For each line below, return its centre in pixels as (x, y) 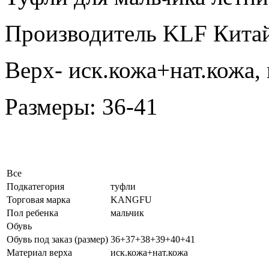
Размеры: (53, 106)
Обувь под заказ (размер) (57, 239)
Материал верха (39, 252)
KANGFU (131, 199)
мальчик (127, 213)
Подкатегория (35, 186)
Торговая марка (38, 199)
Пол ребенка (32, 213)
